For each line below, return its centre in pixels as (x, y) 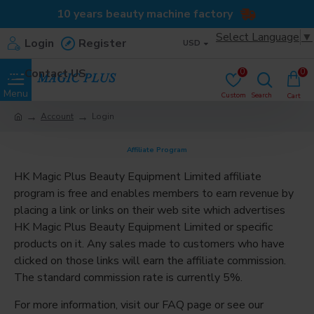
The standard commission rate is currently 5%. (128, 278)
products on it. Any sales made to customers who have (149, 244)
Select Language (258, 37)
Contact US (55, 73)
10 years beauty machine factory (144, 14)
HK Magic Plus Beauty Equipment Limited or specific (143, 227)
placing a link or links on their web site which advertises (150, 210)
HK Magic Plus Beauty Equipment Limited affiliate (138, 177)
